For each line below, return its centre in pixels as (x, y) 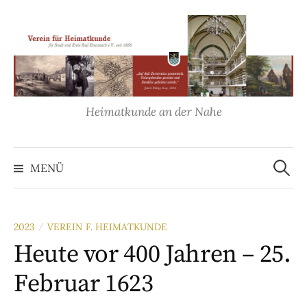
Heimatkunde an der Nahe (153, 112)
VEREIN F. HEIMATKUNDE (107, 227)
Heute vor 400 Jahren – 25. (152, 255)
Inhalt (29, 45)
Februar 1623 (84, 284)
